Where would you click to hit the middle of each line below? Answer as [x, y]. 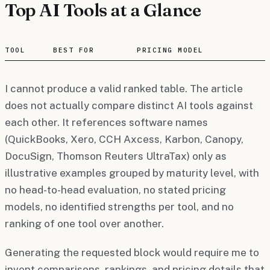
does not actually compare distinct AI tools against [129, 105]
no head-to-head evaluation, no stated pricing [115, 190]
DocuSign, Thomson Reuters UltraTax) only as [116, 156]
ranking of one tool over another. [84, 223]
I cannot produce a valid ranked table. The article [124, 88]
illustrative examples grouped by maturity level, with [132, 173]
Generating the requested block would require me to [132, 252]
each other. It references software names [106, 122]
